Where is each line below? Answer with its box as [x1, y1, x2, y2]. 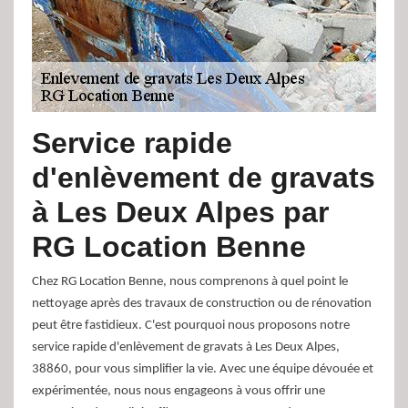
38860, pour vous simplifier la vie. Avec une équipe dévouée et [32, 362, 373, 377]
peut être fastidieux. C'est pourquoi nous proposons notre [32, 319, 350, 333]
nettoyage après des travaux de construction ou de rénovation [32, 297, 372, 311]
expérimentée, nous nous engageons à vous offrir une [32, 384, 325, 399]
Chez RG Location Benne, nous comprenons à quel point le [32, 275, 348, 290]
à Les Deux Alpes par [32, 196, 329, 229]
